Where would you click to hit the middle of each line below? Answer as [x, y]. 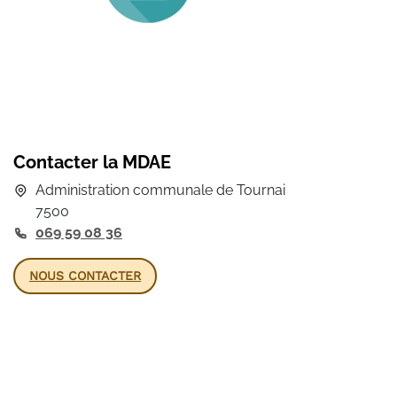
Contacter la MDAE [92, 162]
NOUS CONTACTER [85, 276]
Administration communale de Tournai [160, 190]
